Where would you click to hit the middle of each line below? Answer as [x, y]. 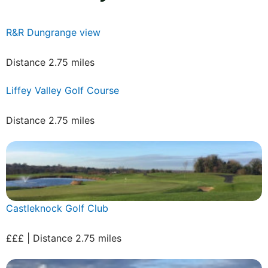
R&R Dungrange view [53, 32]
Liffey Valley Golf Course [63, 90]
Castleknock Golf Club [57, 208]
